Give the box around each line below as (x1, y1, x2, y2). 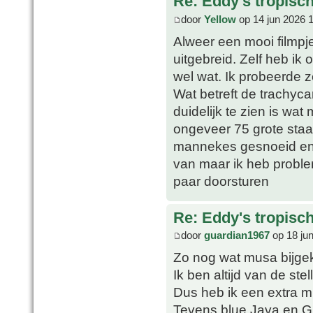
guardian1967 (204, 229, 270, 242)
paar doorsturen (173, 173, 269, 189)
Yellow (204, 13, 236, 25)
